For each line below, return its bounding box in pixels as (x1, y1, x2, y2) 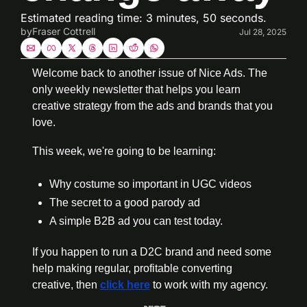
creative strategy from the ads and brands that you (32, 100, 273, 112)
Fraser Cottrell (32, 25, 95, 37)
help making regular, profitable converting (32, 262, 232, 274)
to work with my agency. (150, 279, 268, 291)
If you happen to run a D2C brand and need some (32, 246, 271, 258)
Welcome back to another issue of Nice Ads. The (32, 67, 267, 79)
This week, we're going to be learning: (32, 145, 216, 157)
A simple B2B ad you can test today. (49, 215, 223, 227)
